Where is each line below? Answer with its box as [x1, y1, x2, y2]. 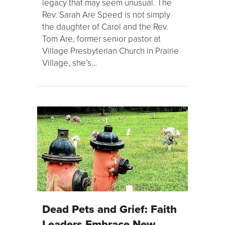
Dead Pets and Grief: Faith [42, 200, 177, 217]
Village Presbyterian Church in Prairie [42, 45, 179, 57]
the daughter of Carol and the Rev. [42, 21, 168, 33]
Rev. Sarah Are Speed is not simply [42, 9, 170, 21]
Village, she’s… [42, 57, 97, 69]
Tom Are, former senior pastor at [42, 33, 161, 45]
